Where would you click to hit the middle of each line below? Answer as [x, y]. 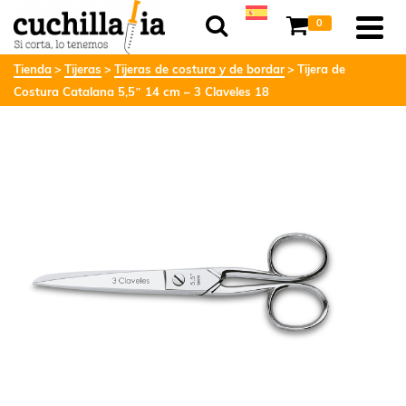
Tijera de [321, 69]
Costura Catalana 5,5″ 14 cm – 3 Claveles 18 [141, 92]
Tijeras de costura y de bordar [199, 69]
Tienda [33, 69]
